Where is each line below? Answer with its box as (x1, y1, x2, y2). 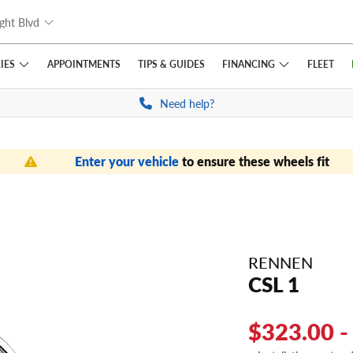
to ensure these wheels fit (181, 152, 329, 170)
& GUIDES (157, 58, 205, 70)
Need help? (159, 95, 214, 111)
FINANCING (221, 57, 275, 70)
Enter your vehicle (74, 152, 182, 170)
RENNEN (248, 251, 313, 274)
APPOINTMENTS (46, 58, 121, 70)
